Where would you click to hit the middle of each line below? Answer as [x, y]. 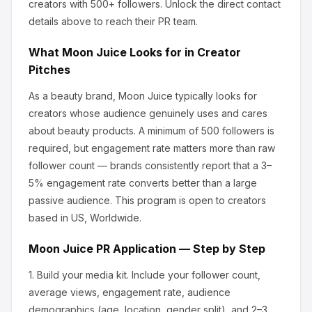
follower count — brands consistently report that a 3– [150, 165]
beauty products [94, 131]
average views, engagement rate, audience [130, 292]
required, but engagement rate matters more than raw [152, 148]
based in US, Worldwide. [85, 218]
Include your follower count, [195, 275]
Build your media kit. [83, 275]
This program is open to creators [189, 200]
